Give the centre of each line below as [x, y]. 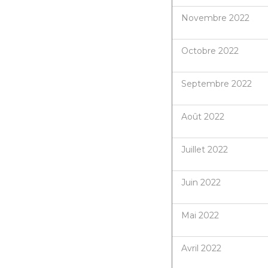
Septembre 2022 [217, 83]
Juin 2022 [201, 182]
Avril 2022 [201, 248]
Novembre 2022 [215, 18]
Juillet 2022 [205, 149]
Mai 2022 [200, 215]
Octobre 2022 [210, 51]
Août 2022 [203, 116]
